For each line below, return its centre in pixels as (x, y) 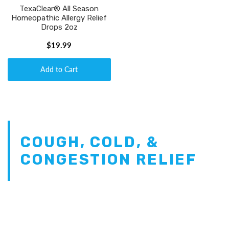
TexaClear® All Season (59, 9)
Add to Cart (59, 70)
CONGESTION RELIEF (109, 159)
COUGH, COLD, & (90, 142)
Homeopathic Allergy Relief (59, 18)
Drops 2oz (59, 27)
